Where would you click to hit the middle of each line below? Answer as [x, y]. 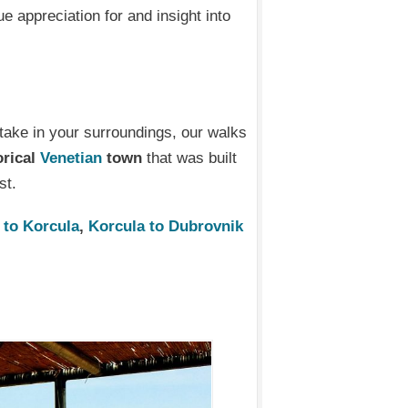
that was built [190, 158]
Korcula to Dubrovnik [166, 226]
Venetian [71, 158]
